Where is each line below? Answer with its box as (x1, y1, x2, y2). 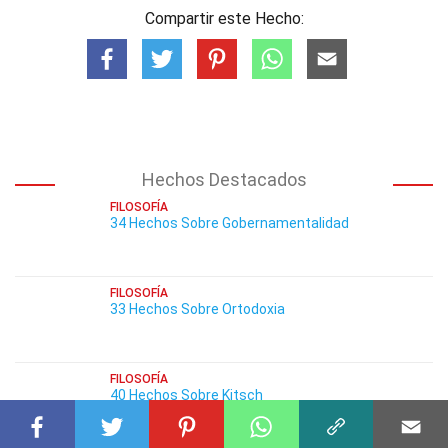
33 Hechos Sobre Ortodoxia (110, 301, 285, 317)
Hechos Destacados (141, 169, 307, 190)
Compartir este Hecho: (144, 9, 304, 28)
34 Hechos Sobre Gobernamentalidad (110, 215, 349, 231)
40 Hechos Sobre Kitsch (110, 387, 263, 403)
